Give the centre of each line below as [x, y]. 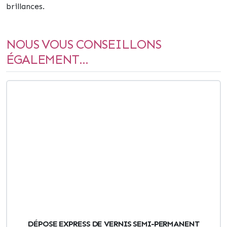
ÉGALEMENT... [47, 60]
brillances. [25, 6]
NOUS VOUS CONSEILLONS [84, 44]
